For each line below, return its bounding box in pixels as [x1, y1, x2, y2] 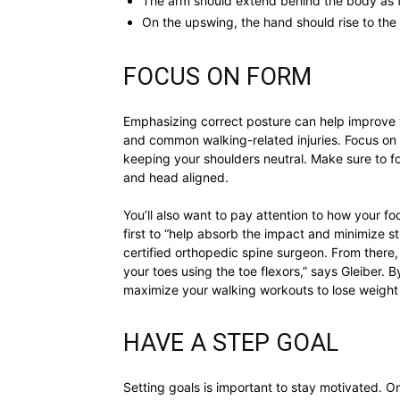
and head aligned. [123, 170, 229, 186]
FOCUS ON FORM [123, 62, 312, 92]
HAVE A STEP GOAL [123, 329, 338, 358]
